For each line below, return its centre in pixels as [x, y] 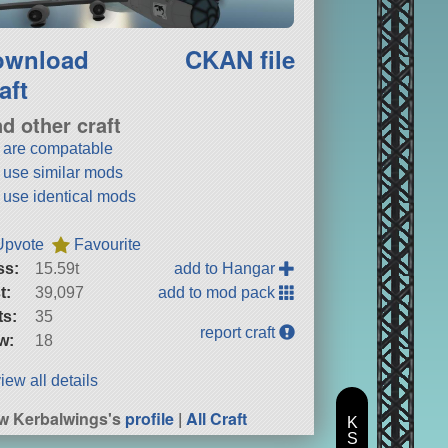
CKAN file [240, 58]
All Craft [217, 418]
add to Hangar [227, 268]
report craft [240, 332]
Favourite [108, 244]
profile [150, 418]
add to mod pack [219, 292]
